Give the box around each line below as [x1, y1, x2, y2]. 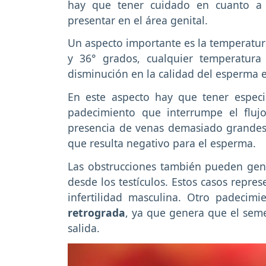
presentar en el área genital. [68, 12, 208, 27]
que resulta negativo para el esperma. [68, 136, 256, 151]
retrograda [68, 205, 125, 220]
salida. [68, 220, 100, 235]
